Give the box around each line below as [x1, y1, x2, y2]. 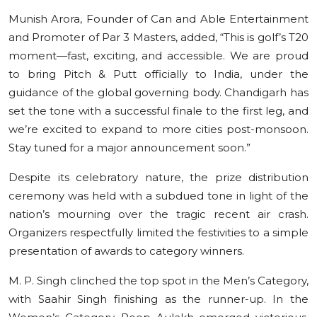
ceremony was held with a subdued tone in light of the [8, 188, 309, 202]
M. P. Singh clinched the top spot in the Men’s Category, [8, 273, 309, 287]
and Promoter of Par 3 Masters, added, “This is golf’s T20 [8, 30, 309, 44]
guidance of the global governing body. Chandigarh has [8, 85, 309, 99]
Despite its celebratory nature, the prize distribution [8, 170, 309, 184]
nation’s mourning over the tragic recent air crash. [8, 207, 309, 221]
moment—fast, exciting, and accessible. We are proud [8, 48, 309, 62]
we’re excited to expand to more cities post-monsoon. [8, 122, 309, 136]
